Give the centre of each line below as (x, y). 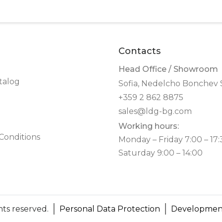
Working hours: (149, 126)
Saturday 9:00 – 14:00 (161, 153)
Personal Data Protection (110, 209)
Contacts (139, 51)
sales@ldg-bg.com (155, 111)
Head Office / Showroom (168, 69)
